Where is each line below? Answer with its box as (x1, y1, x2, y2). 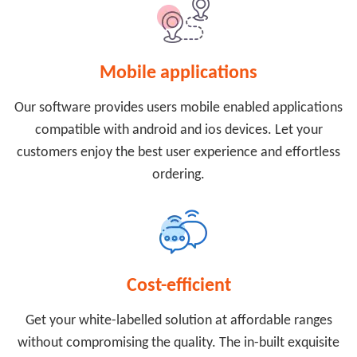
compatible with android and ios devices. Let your (34, 123, 323, 138)
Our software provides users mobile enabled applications (14, 100, 343, 116)
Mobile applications (100, 64, 257, 83)
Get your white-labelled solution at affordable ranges (25, 313, 332, 328)
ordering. (152, 167, 205, 182)
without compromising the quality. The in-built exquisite (18, 335, 339, 351)
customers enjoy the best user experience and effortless (17, 145, 340, 160)
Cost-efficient (126, 277, 231, 296)
